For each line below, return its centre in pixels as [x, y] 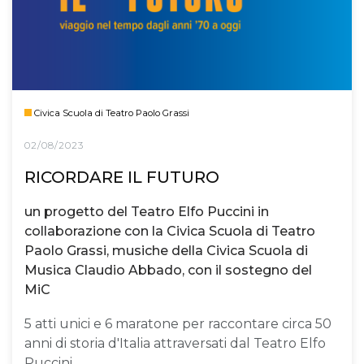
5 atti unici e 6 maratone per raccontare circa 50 [178, 323]
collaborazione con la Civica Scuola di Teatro [170, 232]
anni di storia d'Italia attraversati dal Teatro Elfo [175, 343]
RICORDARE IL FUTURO [122, 177]
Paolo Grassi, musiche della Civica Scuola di [166, 251]
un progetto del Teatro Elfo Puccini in [147, 212]
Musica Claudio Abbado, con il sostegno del [168, 271]
